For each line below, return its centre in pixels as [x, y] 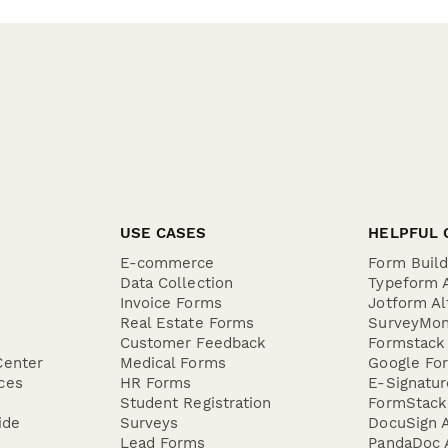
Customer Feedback [193, 343]
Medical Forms [172, 363]
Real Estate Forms [187, 323]
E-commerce [167, 263]
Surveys [149, 423]
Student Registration [195, 403]
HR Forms [155, 383]
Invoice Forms [170, 303]
